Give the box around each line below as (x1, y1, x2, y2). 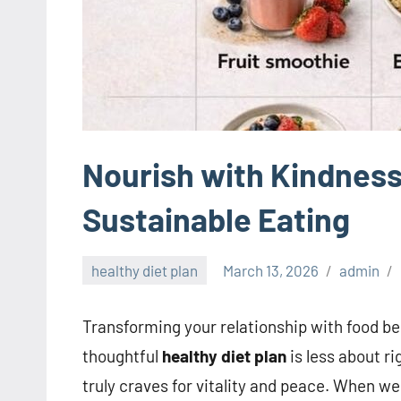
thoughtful (82, 346, 162, 367)
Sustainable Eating (82, 200, 350, 238)
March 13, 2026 (223, 260, 320, 279)
